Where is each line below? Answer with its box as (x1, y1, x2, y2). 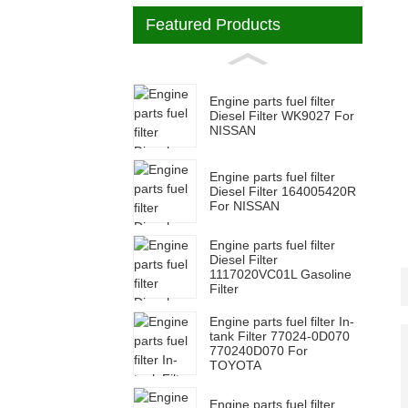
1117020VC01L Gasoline (209, 267, 352, 282)
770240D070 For (209, 342, 308, 358)
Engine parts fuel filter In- (209, 313, 354, 329)
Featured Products (146, 15, 280, 34)
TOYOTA (209, 357, 261, 372)
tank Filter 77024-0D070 (209, 328, 350, 343)
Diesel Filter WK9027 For (209, 107, 354, 123)
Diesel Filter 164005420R (209, 183, 356, 199)
